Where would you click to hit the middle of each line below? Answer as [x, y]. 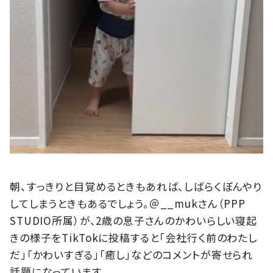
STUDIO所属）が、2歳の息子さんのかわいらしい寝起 [133, 221]
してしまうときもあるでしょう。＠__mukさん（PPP [128, 204]
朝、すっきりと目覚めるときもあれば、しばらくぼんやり [136, 186]
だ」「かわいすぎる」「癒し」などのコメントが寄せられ [132, 255]
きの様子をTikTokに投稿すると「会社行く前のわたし [133, 238]
